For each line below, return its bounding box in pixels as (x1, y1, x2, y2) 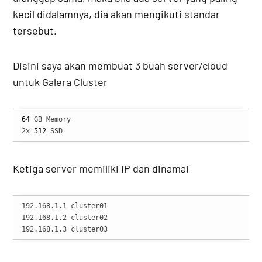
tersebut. (13, 24, 57, 37)
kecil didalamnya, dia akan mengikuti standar (13, 8, 220, 21)
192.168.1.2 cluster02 (22, 213, 108, 222)
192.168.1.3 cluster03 (22, 225, 108, 234)
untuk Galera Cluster (13, 75, 108, 89)
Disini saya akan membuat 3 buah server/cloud (13, 59, 228, 73)
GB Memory (30, 115, 71, 124)
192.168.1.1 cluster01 (22, 202, 108, 211)
